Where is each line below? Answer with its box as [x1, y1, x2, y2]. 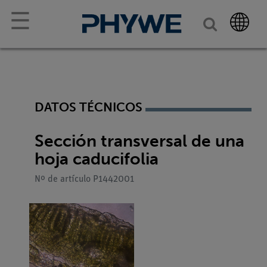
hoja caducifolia [35, 148, 159, 169]
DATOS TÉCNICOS [35, 100, 142, 114]
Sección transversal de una [35, 131, 244, 151]
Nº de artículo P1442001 [35, 174, 134, 184]
